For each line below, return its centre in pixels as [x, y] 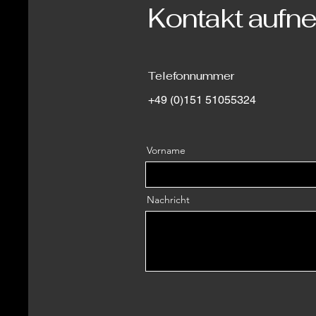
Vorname [166, 150]
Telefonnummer [191, 76]
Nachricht [168, 200]
